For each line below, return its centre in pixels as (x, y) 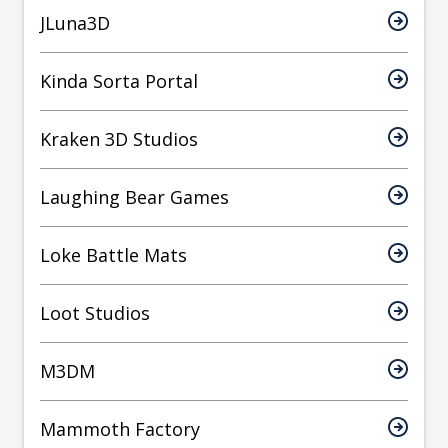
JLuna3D (75, 23)
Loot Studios (95, 313)
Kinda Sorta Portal (119, 81)
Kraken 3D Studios (119, 139)
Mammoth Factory (120, 429)
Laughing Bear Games (134, 197)
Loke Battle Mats (113, 255)
